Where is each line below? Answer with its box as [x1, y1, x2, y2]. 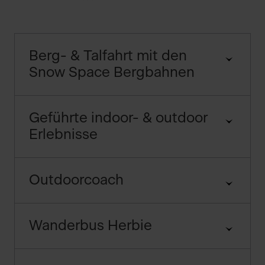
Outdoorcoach [29, 173, 124, 188]
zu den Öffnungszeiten [34, 243, 132, 253]
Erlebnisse [29, 128, 98, 142]
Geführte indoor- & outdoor [29, 111, 208, 125]
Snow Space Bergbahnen [29, 66, 195, 80]
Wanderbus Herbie [29, 219, 152, 233]
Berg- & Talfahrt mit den [29, 49, 187, 63]
